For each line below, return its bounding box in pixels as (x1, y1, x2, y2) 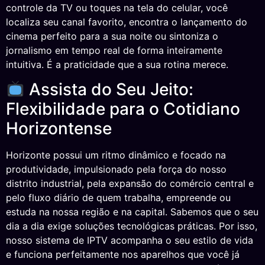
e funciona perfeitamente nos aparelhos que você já (6, 248, 240, 261)
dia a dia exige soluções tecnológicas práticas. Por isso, (6, 220, 257, 232)
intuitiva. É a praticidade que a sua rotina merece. (6, 58, 228, 70)
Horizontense (6, 118, 112, 139)
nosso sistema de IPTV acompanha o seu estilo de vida (6, 234, 253, 247)
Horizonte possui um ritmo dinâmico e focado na (6, 149, 226, 161)
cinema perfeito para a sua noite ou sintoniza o (6, 30, 218, 42)
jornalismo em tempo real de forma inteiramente (6, 44, 222, 56)
